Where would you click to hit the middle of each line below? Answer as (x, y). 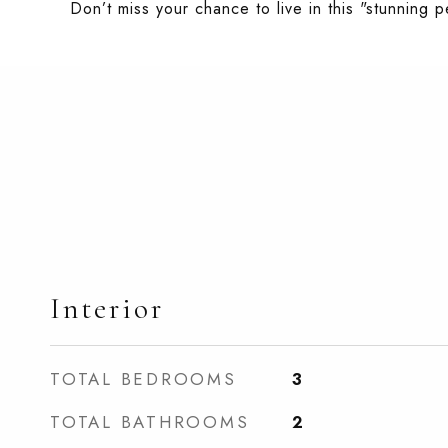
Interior (107, 308)
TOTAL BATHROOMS (150, 422)
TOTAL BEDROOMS (143, 379)
